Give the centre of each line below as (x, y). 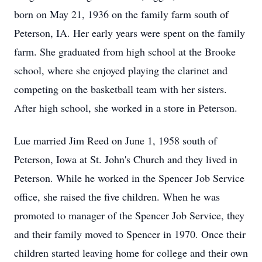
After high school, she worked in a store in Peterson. (126, 108)
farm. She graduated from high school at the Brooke (125, 51)
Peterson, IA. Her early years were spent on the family (130, 33)
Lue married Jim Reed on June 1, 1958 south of (116, 140)
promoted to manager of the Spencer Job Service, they (129, 215)
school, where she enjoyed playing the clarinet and (121, 70)
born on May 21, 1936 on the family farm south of (121, 14)
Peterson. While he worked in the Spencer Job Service (129, 178)
